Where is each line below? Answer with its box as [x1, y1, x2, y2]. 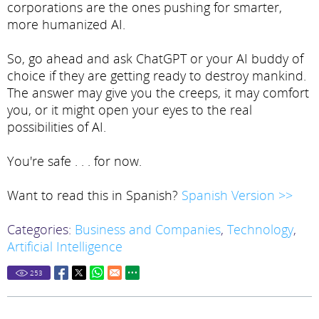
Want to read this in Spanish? [7, 187, 182, 204]
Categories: [7, 221, 75, 239]
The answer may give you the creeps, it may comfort [7, 84, 309, 102]
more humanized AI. [7, 16, 125, 33]
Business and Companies [75, 221, 221, 239]
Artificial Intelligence [7, 238, 122, 256]
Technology [227, 221, 293, 239]
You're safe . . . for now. [7, 152, 142, 170]
